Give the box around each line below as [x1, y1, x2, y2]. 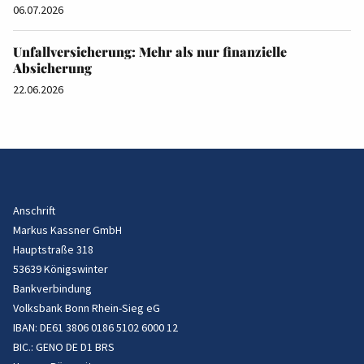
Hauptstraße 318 [13, 242, 93, 258]
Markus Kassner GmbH [13, 223, 122, 238]
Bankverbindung [13, 281, 92, 297]
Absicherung [13, 59, 92, 77]
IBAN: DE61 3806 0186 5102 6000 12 [13, 320, 178, 336]
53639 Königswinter [13, 262, 108, 277]
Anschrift [13, 203, 55, 219]
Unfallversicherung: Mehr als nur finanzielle [13, 43, 287, 61]
